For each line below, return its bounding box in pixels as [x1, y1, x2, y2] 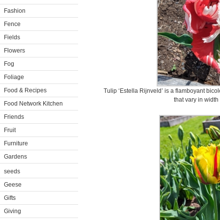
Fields [4, 34, 20, 41]
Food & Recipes [4, 87, 47, 94]
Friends [4, 113, 24, 120]
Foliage [4, 74, 24, 81]
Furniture [4, 140, 28, 147]
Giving [4, 208, 21, 215]
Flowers [4, 47, 25, 54]
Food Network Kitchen [4, 100, 63, 107]
